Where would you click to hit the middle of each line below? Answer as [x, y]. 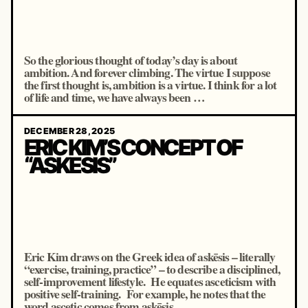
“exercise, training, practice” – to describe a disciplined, [152, 269]
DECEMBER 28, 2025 [69, 131]
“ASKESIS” [69, 166]
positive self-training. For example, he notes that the [145, 294]
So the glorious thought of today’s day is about [131, 60]
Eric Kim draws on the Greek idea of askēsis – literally [150, 256]
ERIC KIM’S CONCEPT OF [133, 148]
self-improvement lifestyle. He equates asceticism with [150, 281]
